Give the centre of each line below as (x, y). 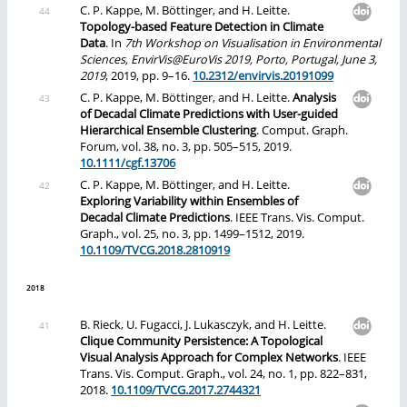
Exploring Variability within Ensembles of (189, 202)
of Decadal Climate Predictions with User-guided (209, 114)
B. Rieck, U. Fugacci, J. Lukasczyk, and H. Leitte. (203, 324)
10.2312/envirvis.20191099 (263, 76)
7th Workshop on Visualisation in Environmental (253, 44)
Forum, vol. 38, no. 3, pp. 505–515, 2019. (186, 147)
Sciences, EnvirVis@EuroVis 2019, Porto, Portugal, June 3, (228, 60)
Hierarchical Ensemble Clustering (168, 131)
